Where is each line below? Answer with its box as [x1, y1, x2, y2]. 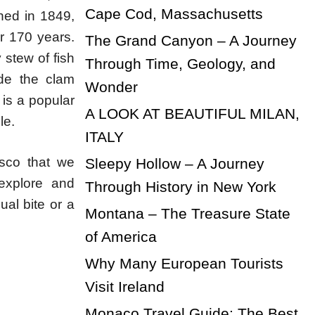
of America [84, 228, 157, 245]
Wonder [84, 78, 138, 95]
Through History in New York [84, 178, 276, 195]
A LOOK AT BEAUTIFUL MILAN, [84, 105, 300, 122]
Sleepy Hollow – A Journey [84, 155, 264, 172]
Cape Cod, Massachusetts [84, 5, 263, 22]
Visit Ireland [84, 278, 165, 295]
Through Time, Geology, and [84, 55, 276, 72]
